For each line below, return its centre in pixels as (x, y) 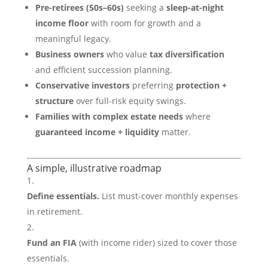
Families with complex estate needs (109, 116)
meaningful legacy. (73, 39)
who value (127, 54)
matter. (175, 132)
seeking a (145, 7)
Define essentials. (63, 196)
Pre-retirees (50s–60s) (79, 7)
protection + (201, 85)
